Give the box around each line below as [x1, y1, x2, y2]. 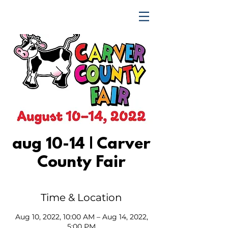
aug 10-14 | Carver [12, 136, 151, 154]
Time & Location [41, 191, 122, 204]
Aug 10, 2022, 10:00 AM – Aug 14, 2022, [15, 212, 148, 221]
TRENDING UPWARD [8, 10, 124, 24]
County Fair [37, 154, 126, 172]
